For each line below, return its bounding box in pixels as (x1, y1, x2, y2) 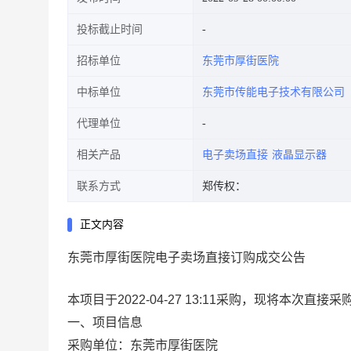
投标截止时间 (77, 24, 143, 35)
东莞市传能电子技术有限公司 (202, 86, 345, 98)
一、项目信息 (67, 316, 143, 329)
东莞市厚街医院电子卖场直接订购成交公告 (67, 251, 306, 264)
